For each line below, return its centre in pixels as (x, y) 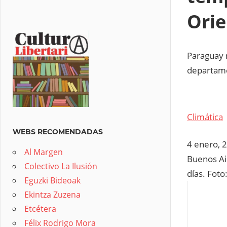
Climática (205, 117)
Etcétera (40, 209)
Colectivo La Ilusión (61, 166)
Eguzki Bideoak (52, 180)
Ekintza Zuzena (52, 194)
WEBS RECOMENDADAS (58, 131)
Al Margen (44, 152)
